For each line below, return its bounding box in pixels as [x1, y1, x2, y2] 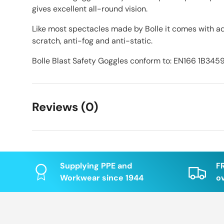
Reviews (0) [32, 99, 98, 115]
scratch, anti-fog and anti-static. [32, 35, 152, 46]
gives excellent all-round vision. [32, 3, 147, 14]
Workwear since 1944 [60, 172, 143, 183]
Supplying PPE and [60, 160, 132, 171]
